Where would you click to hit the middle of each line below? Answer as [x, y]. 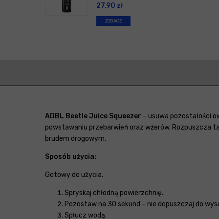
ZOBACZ [113, 21]
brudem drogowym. [76, 139]
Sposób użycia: [71, 157]
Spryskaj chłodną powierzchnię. [114, 193]
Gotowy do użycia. [74, 175]
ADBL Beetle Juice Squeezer [93, 116]
